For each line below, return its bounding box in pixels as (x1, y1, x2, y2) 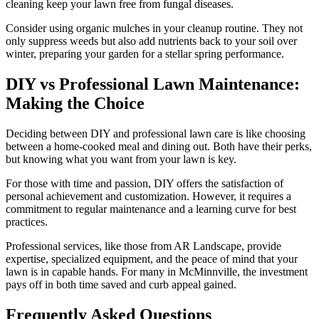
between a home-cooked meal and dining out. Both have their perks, (6, 140, 312, 152)
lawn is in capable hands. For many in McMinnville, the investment (6, 265, 308, 278)
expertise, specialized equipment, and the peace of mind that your (6, 252, 298, 265)
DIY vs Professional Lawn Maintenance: (6, 74, 300, 93)
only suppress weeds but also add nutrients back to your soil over (6, 35, 297, 48)
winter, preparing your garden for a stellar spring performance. (6, 48, 284, 61)
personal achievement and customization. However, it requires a (6, 189, 291, 202)
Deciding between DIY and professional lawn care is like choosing (6, 127, 305, 140)
